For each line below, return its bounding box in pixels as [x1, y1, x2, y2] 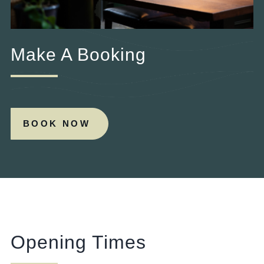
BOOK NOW [22, 118, 91, 129]
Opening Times [10, 231, 146, 253]
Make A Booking [10, 44, 146, 64]
